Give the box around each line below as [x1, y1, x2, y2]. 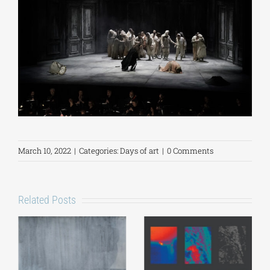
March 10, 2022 [18, 145, 71, 157]
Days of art [120, 145, 159, 157]
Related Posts [18, 193, 76, 207]
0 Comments [167, 145, 213, 157]
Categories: [79, 145, 120, 157]
